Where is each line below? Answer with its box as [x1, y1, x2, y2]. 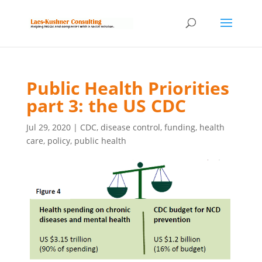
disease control [100, 122, 160, 133]
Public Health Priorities [26, 76, 229, 100]
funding [164, 122, 195, 133]
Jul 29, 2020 [26, 122, 71, 133]
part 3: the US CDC [26, 94, 186, 118]
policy [47, 135, 70, 146]
